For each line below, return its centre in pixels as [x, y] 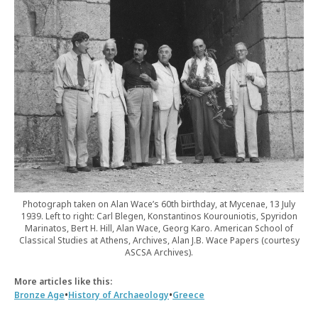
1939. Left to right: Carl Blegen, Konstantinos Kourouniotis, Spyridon [159, 216]
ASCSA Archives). [159, 252]
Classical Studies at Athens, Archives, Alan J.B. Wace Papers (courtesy [159, 240]
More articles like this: [63, 281]
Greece [188, 295]
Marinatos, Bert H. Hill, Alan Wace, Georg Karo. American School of [159, 228]
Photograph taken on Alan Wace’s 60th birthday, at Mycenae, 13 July [159, 204]
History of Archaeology [119, 295]
